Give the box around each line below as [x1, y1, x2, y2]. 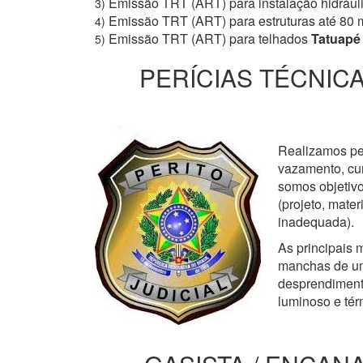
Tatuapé [308, 29, 361, 49]
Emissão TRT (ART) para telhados [109, 29, 308, 49]
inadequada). [278, 212, 354, 232]
